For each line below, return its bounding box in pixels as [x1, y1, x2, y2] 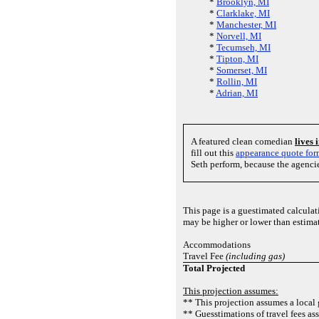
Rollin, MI [216, 76, 257, 87]
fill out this [191, 147, 236, 158]
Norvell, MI [216, 31, 261, 41]
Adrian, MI [216, 88, 258, 98]
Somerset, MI [216, 65, 267, 75]
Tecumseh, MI [216, 42, 271, 53]
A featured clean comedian [191, 136, 295, 147]
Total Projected [183, 263, 245, 273]
